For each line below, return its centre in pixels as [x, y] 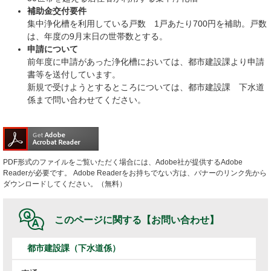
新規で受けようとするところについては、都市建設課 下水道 [146, 87]
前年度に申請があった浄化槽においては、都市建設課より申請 [146, 62]
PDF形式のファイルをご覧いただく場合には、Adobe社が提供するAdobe [123, 162]
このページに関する [98, 220]
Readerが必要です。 [37, 173]
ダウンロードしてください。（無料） [65, 184]
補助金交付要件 [57, 11]
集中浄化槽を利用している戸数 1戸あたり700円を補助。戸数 [147, 24]
